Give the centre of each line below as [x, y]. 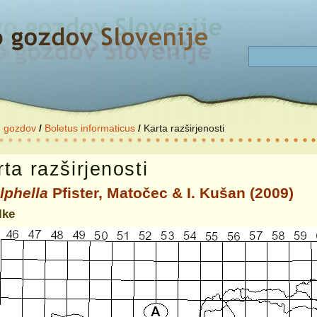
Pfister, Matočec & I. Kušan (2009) [171, 193]
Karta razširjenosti [184, 128]
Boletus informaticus [90, 128]
